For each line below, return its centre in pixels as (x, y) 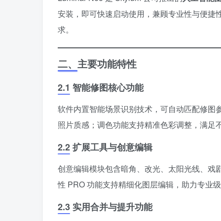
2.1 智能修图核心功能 (101, 87)
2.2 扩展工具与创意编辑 (105, 147)
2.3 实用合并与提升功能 (105, 206)
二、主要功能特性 (97, 63)
